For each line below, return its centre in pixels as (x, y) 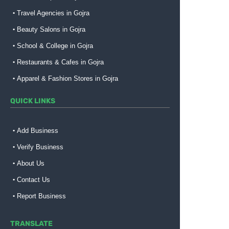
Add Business (38, 131)
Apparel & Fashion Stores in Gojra (67, 79)
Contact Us (33, 180)
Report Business (41, 196)
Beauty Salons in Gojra (51, 30)
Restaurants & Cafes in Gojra (60, 62)
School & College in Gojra (55, 46)
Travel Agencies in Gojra (53, 13)
